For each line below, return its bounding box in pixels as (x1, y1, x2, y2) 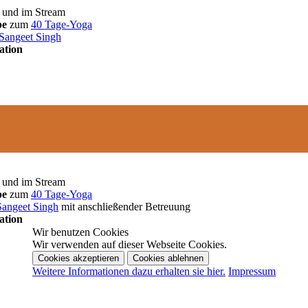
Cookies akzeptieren (38, 253, 119, 263)
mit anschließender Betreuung (58, 200, 190, 212)
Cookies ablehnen (133, 253, 203, 263)
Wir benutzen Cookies (32, 226, 129, 238)
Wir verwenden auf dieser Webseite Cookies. (32, 239, 227, 250)
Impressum (228, 265, 276, 277)
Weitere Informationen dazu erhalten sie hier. (32, 265, 225, 277)
